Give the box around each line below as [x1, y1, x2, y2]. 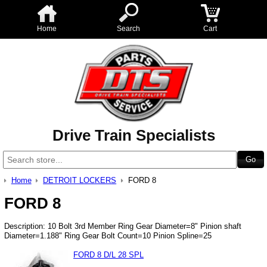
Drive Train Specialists [52, 126, 215, 144]
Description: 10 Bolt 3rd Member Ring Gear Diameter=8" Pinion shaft [4, 221, 241, 231]
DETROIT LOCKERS [43, 176, 117, 185]
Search [116, 24, 140, 33]
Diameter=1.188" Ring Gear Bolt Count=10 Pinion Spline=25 [4, 231, 212, 240]
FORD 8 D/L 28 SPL [73, 250, 144, 259]
